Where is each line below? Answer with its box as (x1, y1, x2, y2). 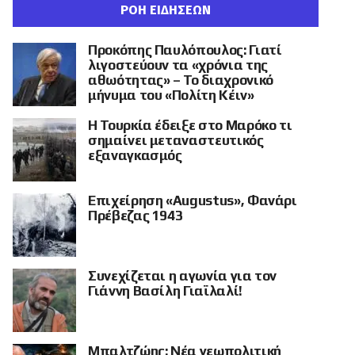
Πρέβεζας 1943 (88, 208, 183, 223)
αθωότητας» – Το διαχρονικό (88, 72, 273, 88)
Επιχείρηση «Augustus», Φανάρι (88, 193, 297, 208)
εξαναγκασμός (88, 147, 182, 163)
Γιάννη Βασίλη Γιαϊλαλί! (88, 283, 242, 299)
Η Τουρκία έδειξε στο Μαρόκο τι (88, 117, 292, 133)
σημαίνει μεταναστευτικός (88, 132, 264, 148)
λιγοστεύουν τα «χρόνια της (88, 57, 268, 73)
